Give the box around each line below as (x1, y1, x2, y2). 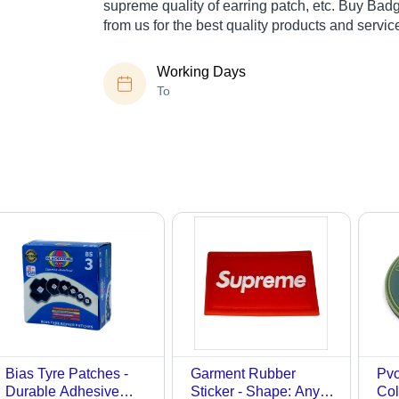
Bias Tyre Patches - (4, 366, 128, 382)
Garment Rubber (191, 366, 297, 382)
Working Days (157, 64, 246, 80)
